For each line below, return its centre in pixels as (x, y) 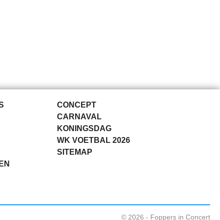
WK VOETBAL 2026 (94, 140)
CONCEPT (77, 105)
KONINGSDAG (84, 128)
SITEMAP (75, 152)
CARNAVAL (79, 117)
